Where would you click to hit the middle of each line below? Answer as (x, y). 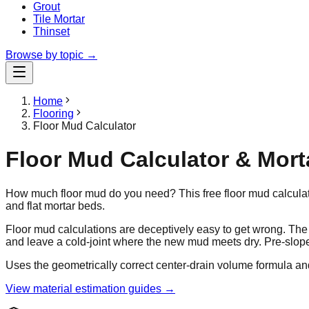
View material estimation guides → (90, 288)
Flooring (53, 113)
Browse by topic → (51, 55)
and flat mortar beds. (55, 206)
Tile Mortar (59, 19)
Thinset (51, 31)
